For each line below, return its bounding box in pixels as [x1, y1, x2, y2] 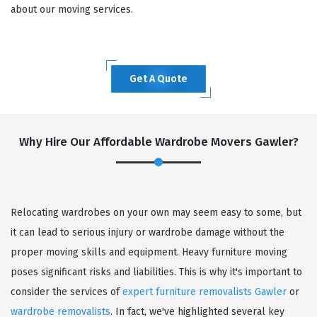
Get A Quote [129, 72, 188, 85]
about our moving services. [11, 3, 133, 16]
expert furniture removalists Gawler [122, 285, 287, 298]
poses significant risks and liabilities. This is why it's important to [11, 265, 302, 278]
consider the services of [11, 285, 122, 298]
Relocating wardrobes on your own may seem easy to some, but [11, 206, 301, 219]
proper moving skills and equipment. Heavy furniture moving [11, 246, 287, 258]
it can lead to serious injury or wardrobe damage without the [11, 226, 284, 238]
